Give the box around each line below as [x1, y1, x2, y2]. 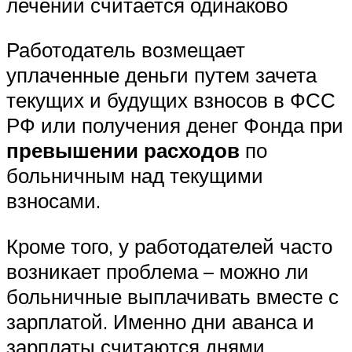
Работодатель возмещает [6, 37, 245, 63]
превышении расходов [6, 137, 240, 163]
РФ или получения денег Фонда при [6, 112, 343, 138]
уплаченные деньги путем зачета [6, 62, 317, 88]
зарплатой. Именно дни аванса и [6, 308, 314, 334]
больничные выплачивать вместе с [6, 283, 339, 309]
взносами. [6, 188, 101, 214]
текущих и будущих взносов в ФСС [6, 87, 335, 113]
